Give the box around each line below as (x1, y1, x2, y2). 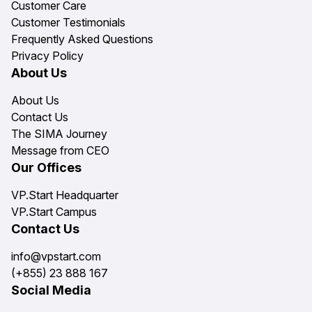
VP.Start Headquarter (11, 188, 118, 203)
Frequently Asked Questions (11, 32, 153, 47)
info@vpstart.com (11, 249, 101, 264)
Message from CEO (11, 143, 109, 158)
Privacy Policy (11, 49, 84, 63)
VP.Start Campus (11, 205, 97, 219)
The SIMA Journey (11, 127, 107, 141)
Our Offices (11, 160, 81, 175)
